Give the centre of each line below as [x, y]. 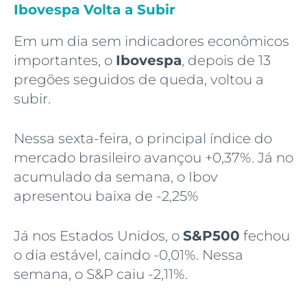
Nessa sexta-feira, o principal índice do [143, 138]
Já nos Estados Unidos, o [98, 235]
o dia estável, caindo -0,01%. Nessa [128, 255]
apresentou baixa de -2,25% [106, 196]
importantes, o [65, 60]
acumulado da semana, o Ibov [116, 176]
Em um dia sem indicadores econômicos [151, 41]
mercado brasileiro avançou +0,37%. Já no [153, 157]
